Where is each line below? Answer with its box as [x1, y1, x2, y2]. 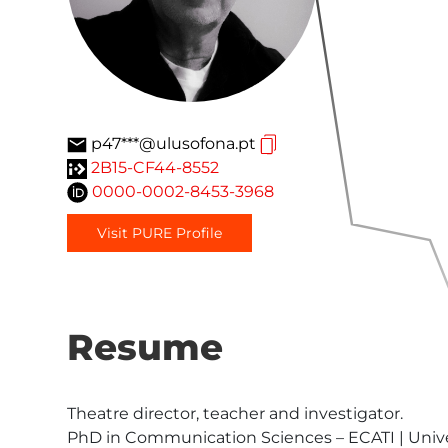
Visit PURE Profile [97, 224, 222, 242]
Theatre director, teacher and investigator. [67, 404, 403, 423]
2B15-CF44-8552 [91, 158, 219, 177]
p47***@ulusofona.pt [87, 134, 260, 153]
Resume [67, 325, 223, 369]
